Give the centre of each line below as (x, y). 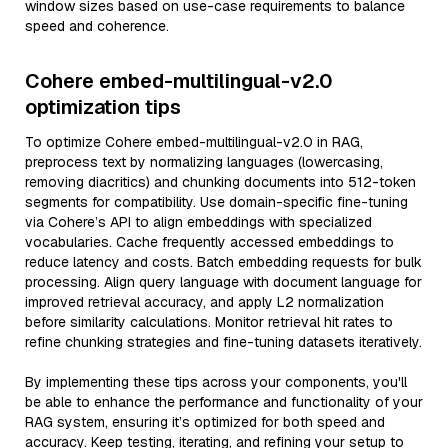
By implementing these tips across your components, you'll (216, 382)
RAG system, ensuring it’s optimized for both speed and (205, 422)
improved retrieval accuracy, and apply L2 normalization (204, 302)
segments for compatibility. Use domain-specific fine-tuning (216, 202)
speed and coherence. (97, 26)
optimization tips (103, 107)
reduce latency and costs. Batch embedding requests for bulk (223, 262)
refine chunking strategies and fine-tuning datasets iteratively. (223, 342)
